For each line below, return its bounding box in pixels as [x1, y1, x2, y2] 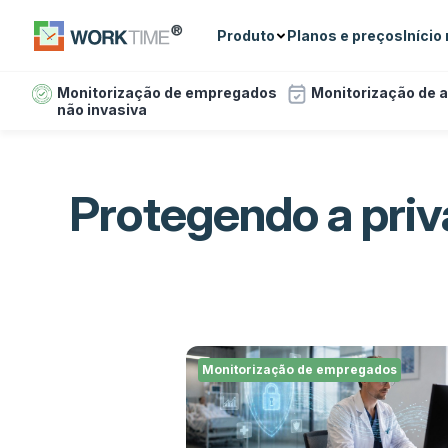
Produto [217, 27, 275, 44]
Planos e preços [287, 27, 403, 44]
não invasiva [57, 101, 147, 118]
